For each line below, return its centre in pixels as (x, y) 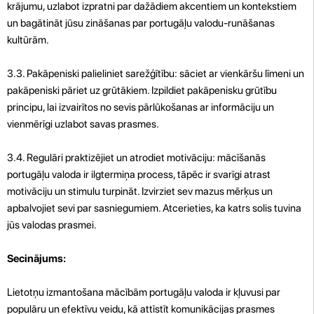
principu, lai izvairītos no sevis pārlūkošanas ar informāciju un (141, 107)
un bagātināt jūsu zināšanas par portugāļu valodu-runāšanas (141, 23)
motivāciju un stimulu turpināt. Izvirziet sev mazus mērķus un (140, 191)
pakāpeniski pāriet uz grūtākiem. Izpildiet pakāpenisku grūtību (142, 90)
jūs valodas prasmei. (52, 225)
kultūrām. (28, 40)
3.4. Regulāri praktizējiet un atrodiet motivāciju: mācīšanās (136, 157)
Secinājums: (36, 258)
